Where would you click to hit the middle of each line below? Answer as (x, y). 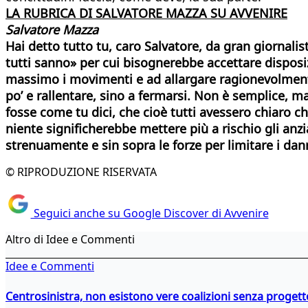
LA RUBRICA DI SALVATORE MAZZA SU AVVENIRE (146, 13)
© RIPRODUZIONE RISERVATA (81, 172)
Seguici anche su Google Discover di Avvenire (150, 213)
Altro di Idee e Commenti (70, 240)
